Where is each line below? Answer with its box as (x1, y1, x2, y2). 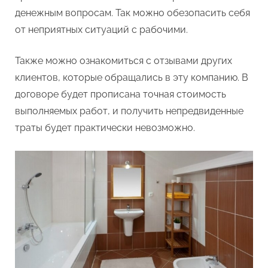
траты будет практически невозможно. (15, 122, 195, 133)
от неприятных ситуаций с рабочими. (15, 24, 188, 35)
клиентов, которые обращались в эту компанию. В (15, 72, 248, 83)
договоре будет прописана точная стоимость (15, 89, 226, 100)
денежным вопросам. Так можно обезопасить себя (15, 7, 250, 19)
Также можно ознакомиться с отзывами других (15, 55, 232, 66)
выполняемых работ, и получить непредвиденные (15, 105, 243, 117)
